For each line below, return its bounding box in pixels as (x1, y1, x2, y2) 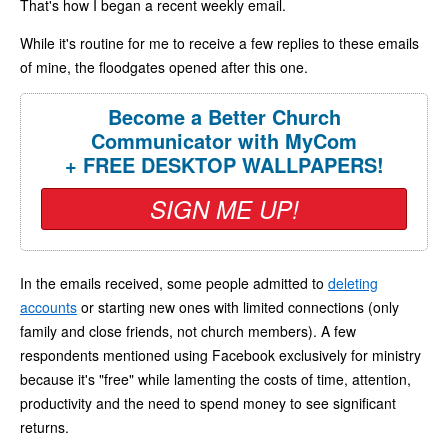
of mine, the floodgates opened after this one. (20, 56, 308, 77)
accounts (20, 296, 77, 317)
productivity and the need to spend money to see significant (20, 392, 396, 413)
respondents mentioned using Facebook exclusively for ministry (20, 344, 421, 365)
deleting (328, 272, 378, 293)
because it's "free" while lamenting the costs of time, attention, (20, 368, 411, 389)
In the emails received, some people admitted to (20, 272, 328, 293)
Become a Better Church (107, 101, 341, 131)
